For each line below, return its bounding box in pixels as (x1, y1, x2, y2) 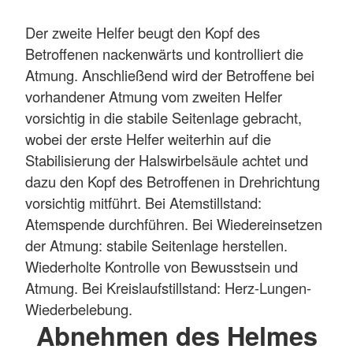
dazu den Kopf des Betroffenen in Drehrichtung (25, 170, 320, 191)
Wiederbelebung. (25, 298, 132, 319)
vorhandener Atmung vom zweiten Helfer (25, 85, 282, 106)
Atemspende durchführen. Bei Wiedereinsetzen (25, 213, 322, 234)
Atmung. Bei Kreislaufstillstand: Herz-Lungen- (25, 277, 311, 298)
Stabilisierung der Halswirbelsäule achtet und (25, 149, 308, 170)
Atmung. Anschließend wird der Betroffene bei (25, 64, 314, 85)
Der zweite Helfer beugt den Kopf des (25, 21, 260, 43)
